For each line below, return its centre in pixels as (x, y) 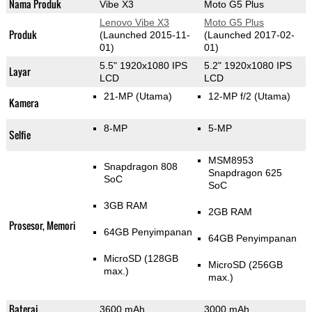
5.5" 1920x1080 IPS (143, 66)
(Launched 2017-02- (249, 35)
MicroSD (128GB (141, 259)
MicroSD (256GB (245, 265)
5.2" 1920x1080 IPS (248, 66)
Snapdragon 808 (140, 167)
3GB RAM (125, 206)
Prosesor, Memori (42, 226)
